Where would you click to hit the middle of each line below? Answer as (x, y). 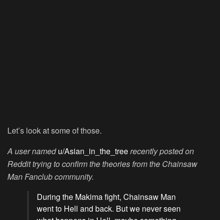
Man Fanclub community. (51, 177)
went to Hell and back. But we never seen (109, 209)
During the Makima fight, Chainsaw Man (106, 197)
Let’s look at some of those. (55, 131)
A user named (33, 151)
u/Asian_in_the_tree (93, 151)
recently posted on (162, 151)
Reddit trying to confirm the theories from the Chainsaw (102, 164)
